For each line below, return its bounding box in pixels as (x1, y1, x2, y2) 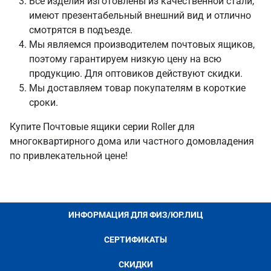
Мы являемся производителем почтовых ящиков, (29, 39, 255, 51)
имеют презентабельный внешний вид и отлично (29, 10, 251, 22)
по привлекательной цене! (10, 150, 128, 162)
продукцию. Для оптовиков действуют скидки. (29, 68, 243, 80)
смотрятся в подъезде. (29, 24, 132, 36)
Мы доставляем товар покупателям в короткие (29, 82, 246, 94)
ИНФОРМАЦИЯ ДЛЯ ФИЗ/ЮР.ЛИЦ (68, 210, 203, 220)
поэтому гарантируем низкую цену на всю (29, 53, 221, 65)
